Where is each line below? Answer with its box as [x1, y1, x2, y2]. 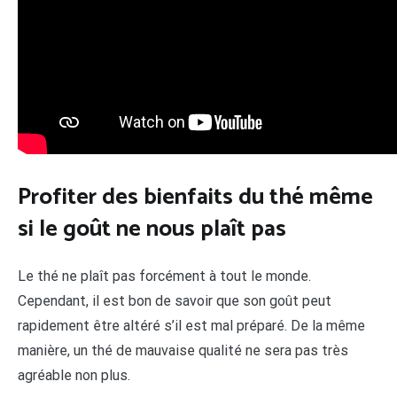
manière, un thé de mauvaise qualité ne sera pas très [18, 342, 348, 360]
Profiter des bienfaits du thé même [18, 177, 373, 216]
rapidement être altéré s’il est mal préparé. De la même [18, 317, 365, 335]
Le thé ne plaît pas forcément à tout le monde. [18, 268, 311, 285]
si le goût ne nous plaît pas [18, 209, 286, 248]
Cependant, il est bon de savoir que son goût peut [18, 292, 331, 310]
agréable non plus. [18, 367, 130, 385]
